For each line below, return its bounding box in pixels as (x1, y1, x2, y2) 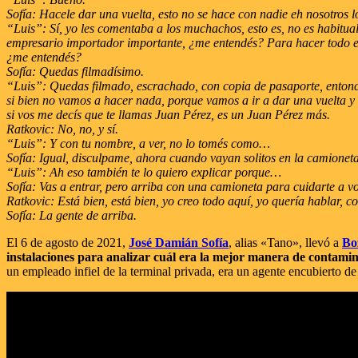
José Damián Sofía (129, 235, 229, 249)
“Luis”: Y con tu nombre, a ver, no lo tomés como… (6, 136, 270, 150)
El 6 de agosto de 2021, (6, 235, 129, 249)
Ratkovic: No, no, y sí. (6, 121, 118, 136)
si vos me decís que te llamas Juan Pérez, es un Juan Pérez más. (6, 107, 330, 121)
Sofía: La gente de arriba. (6, 208, 137, 222)
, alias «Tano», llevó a (229, 235, 342, 249)
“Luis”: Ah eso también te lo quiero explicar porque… (6, 165, 281, 179)
